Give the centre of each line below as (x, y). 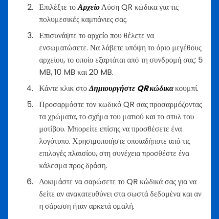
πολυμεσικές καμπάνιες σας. (83, 19)
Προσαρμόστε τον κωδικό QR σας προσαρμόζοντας (120, 104)
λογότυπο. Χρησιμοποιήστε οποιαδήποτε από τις (115, 141)
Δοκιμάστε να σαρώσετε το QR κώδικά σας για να (118, 181)
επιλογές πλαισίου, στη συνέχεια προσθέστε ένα (114, 153)
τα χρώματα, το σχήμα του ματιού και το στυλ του (117, 116)
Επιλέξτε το (58, 7)
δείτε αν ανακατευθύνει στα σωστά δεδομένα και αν (120, 194)
